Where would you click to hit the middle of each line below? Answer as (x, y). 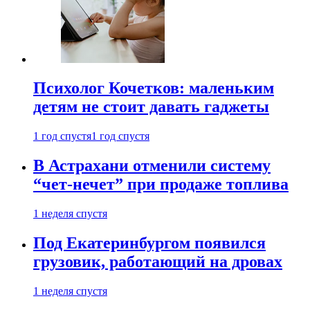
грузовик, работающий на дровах (158, 262)
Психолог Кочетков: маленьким (154, 88)
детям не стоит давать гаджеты (151, 107)
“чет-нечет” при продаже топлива (161, 184)
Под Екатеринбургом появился (149, 243)
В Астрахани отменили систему (152, 166)
